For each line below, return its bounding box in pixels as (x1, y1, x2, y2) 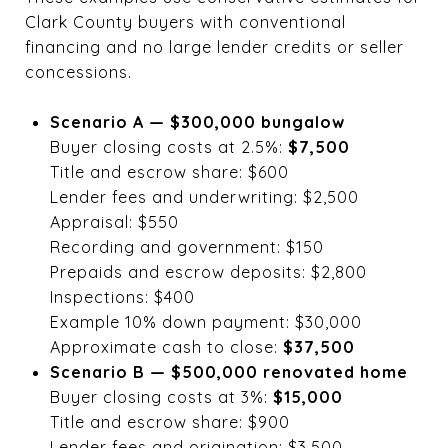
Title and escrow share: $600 (49, 161, 289, 182)
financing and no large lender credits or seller (25, 36, 404, 57)
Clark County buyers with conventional (25, 11, 346, 32)
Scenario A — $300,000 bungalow (49, 111, 345, 132)
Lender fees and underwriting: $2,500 (49, 186, 359, 207)
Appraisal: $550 (49, 211, 179, 232)
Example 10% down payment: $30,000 (49, 311, 362, 332)
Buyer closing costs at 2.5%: (49, 136, 288, 157)
